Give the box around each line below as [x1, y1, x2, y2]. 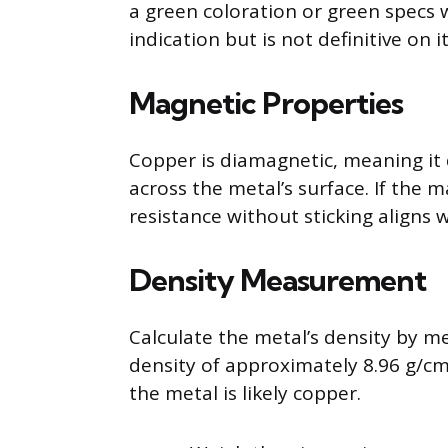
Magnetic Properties [129, 84, 403, 123]
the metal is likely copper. [129, 380, 361, 407]
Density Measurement [129, 261, 426, 300]
